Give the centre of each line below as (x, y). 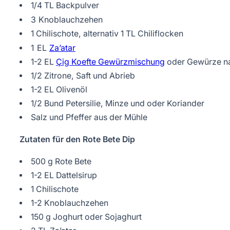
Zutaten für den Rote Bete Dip (77, 139)
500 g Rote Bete (61, 161)
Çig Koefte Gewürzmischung (110, 62)
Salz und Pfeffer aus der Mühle (89, 117)
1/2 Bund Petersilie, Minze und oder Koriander (117, 103)
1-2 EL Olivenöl (59, 89)
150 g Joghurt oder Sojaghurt (86, 217)
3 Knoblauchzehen (66, 19)
